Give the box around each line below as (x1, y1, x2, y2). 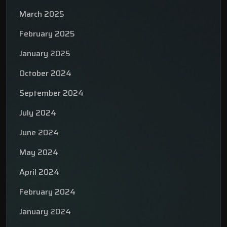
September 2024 (19, 87, 84, 100)
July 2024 (19, 106, 56, 120)
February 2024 (19, 185, 75, 199)
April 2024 (19, 166, 59, 179)
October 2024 (19, 67, 71, 80)
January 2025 (19, 47, 70, 60)
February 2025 (19, 27, 75, 41)
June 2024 (19, 126, 59, 139)
